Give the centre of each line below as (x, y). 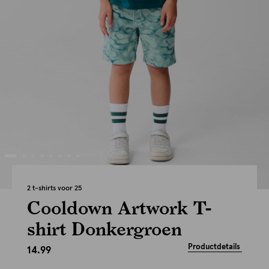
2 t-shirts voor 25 (54, 189)
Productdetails (214, 247)
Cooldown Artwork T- (119, 207)
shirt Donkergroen (104, 228)
